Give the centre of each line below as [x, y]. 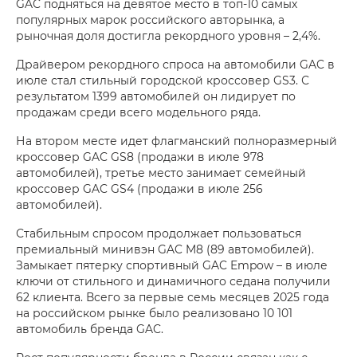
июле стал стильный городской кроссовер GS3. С [163, 80]
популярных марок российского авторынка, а [150, 19]
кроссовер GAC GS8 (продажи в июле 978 [140, 156]
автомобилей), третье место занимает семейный [161, 172]
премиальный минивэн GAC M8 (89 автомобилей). [165, 249]
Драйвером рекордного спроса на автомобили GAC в [175, 64]
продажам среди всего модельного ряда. [138, 112]
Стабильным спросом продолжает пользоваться [159, 233]
